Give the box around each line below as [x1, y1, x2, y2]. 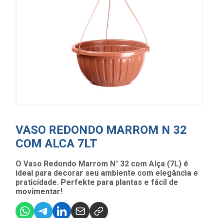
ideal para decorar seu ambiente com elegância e [16, 168, 198, 178]
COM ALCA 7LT [16, 137, 97, 150]
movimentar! [16, 187, 62, 196]
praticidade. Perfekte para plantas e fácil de [16, 178, 178, 187]
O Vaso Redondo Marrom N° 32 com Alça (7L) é [16, 159, 188, 168]
